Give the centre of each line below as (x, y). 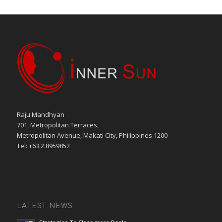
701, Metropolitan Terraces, (57, 125)
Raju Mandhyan (40, 115)
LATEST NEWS (45, 206)
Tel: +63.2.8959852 (43, 146)
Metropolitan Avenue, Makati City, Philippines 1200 (92, 136)
